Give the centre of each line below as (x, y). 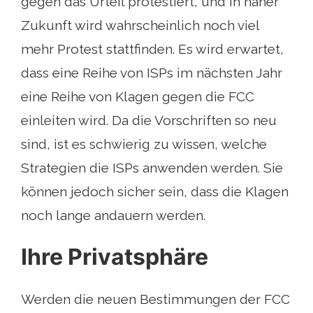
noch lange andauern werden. (113, 216)
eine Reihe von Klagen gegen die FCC (138, 97)
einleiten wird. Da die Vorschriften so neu (149, 121)
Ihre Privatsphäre (115, 257)
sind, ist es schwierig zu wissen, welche (144, 144)
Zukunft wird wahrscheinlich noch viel (140, 26)
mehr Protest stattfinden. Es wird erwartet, (152, 49)
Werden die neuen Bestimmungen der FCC (155, 299)
